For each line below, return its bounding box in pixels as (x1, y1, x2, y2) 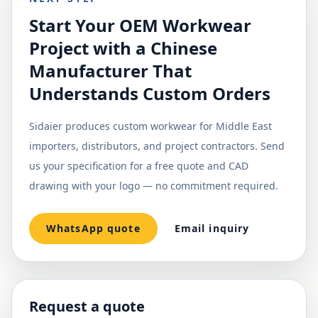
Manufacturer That (29, 59, 192, 82)
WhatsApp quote (46, 221, 141, 235)
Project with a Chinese (29, 36, 217, 60)
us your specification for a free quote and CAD (29, 159, 248, 172)
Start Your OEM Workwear (29, 13, 251, 37)
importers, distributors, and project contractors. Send (29, 139, 285, 153)
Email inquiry (174, 221, 250, 235)
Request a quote (29, 297, 145, 316)
